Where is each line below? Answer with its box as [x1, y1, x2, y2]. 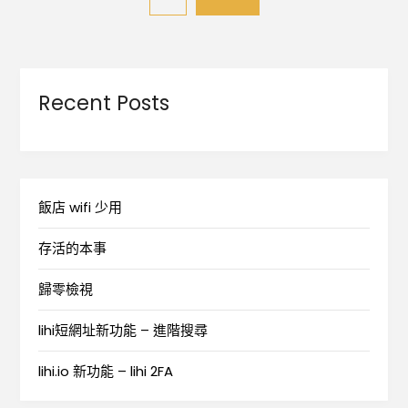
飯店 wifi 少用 [38, 197, 123, 217]
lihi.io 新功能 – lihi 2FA [38, 361, 174, 381]
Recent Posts [38, 87, 170, 117]
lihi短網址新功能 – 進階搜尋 [38, 320, 209, 340]
